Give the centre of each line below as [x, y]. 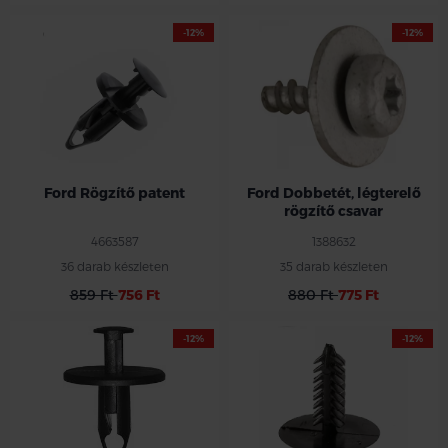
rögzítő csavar [333, 210]
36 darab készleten [114, 265]
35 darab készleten [333, 265]
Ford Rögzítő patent [114, 192]
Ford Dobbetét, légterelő [333, 192]
